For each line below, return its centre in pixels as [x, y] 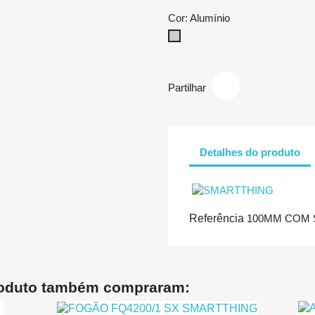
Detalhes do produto [250, 152]
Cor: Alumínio [199, 18]
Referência [217, 218]
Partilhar [187, 87]
